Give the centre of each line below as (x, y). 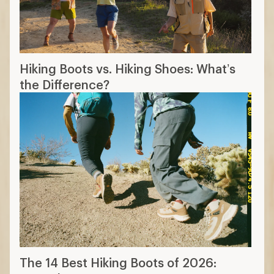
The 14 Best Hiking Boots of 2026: (118, 263)
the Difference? (65, 85)
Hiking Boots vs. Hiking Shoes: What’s (128, 69)
